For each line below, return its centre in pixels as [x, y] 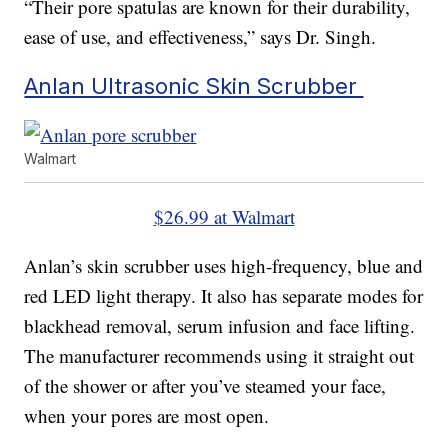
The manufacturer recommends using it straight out [219, 356]
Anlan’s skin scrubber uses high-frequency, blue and [224, 266]
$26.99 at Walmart [224, 217]
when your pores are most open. [147, 416]
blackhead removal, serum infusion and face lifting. [220, 326]
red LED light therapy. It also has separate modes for [224, 296]
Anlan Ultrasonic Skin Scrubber [194, 86]
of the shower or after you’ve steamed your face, [205, 386]
